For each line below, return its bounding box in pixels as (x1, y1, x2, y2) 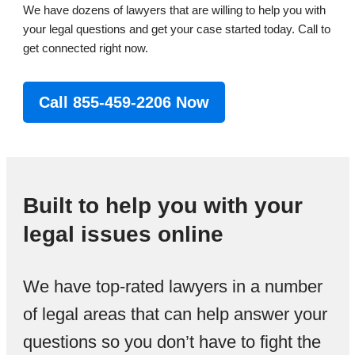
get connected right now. (23, 40, 149, 55)
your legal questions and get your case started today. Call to (23, 21, 331, 36)
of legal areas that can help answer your (23, 303, 328, 324)
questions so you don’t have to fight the (23, 331, 322, 352)
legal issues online (23, 221, 224, 246)
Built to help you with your (23, 193, 303, 218)
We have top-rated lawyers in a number (23, 276, 323, 296)
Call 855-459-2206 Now (39, 93, 210, 111)
